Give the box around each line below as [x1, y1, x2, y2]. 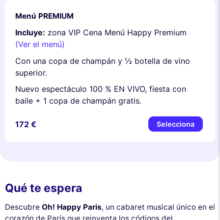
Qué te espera [5, 181, 82, 195]
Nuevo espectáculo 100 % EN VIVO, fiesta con [15, 84, 186, 94]
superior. [15, 67, 47, 78]
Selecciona [157, 120, 194, 129]
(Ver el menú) [15, 39, 65, 50]
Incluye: [15, 27, 45, 38]
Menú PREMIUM [15, 11, 74, 21]
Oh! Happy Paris [42, 202, 102, 212]
